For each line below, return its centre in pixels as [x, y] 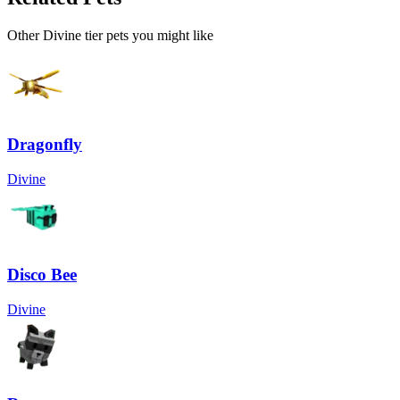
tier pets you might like [147, 35]
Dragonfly [45, 145]
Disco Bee [42, 274]
